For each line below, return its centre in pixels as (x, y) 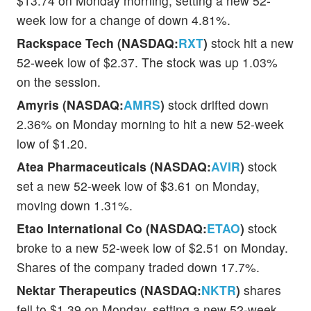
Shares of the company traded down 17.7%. (138, 267)
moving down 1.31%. (75, 205)
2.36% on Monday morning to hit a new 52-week (150, 124)
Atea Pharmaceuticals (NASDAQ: (114, 166)
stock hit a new (251, 42)
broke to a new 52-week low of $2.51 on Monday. (152, 247)
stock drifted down (217, 104)
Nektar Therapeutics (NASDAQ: (109, 289)
